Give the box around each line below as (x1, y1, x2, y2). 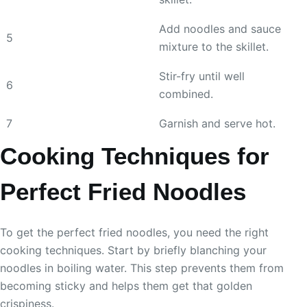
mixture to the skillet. (159, 39, 269, 53)
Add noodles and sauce (159, 21, 281, 36)
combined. (159, 86, 213, 101)
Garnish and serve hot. (159, 116, 275, 130)
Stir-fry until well (159, 69, 245, 83)
